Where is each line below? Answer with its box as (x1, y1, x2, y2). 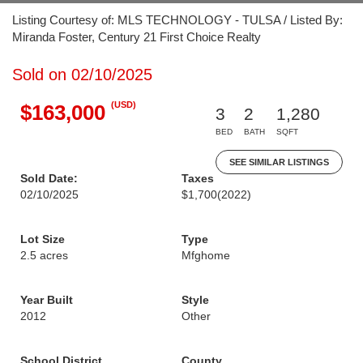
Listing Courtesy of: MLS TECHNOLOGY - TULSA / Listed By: (12, 13, 343, 27)
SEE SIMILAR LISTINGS (229, 157, 329, 167)
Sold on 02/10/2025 (12, 66, 152, 83)
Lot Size (20, 233, 65, 246)
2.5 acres (20, 249, 68, 262)
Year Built (20, 293, 73, 306)
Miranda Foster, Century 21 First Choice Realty (12, 30, 261, 44)
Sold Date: (20, 172, 78, 185)
